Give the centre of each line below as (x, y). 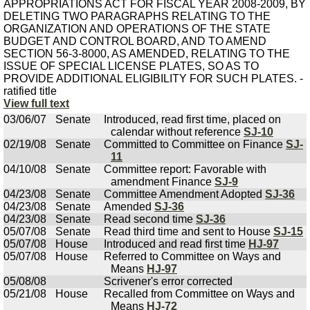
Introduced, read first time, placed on (192, 119)
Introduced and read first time (176, 244)
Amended (129, 207)
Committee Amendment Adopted (184, 194)
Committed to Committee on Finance (195, 144)
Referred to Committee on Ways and (192, 256)
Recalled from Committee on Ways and (199, 294)
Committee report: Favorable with (185, 169)
